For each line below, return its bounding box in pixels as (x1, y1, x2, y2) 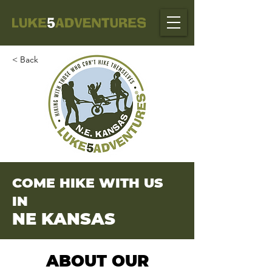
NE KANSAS (12, 209, 115, 229)
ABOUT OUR (46, 251, 149, 271)
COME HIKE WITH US (12, 175, 163, 191)
